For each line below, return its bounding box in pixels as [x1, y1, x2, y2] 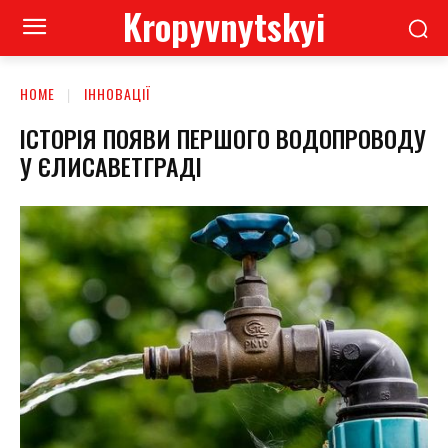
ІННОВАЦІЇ [84, 83, 151, 104]
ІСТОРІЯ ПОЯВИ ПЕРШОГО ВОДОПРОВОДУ [20, 119, 426, 156]
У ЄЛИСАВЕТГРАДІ [20, 147, 202, 184]
